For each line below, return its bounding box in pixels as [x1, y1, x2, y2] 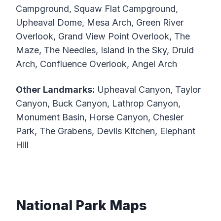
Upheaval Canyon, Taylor [95, 84, 201, 95]
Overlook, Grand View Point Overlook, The [16, 31, 190, 42]
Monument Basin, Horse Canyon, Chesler [16, 112, 184, 123]
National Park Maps [16, 197, 147, 214]
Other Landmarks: [16, 84, 95, 95]
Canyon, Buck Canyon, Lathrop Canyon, [16, 98, 181, 109]
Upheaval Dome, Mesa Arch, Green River [16, 17, 184, 28]
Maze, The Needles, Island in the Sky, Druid [16, 45, 194, 56]
